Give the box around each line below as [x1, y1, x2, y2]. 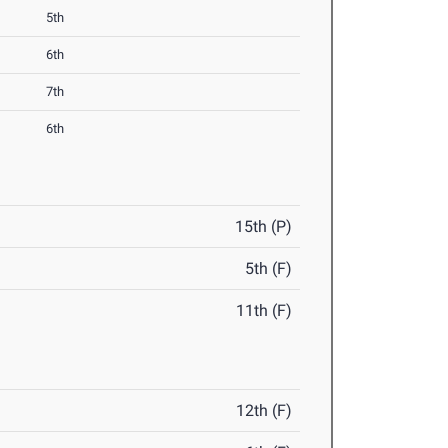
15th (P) [235, 217, 293, 237]
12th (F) [236, 401, 293, 421]
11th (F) [236, 301, 293, 321]
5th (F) [245, 259, 293, 279]
